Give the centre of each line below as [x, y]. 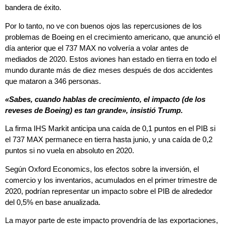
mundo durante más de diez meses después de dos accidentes [109, 70]
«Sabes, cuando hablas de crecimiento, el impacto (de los [105, 99]
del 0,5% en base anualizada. [53, 202]
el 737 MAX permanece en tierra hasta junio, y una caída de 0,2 [109, 140]
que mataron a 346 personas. [53, 81]
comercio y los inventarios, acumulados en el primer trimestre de [111, 180]
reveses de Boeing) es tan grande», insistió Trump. [94, 110]
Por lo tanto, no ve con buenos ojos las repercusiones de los [103, 26]
